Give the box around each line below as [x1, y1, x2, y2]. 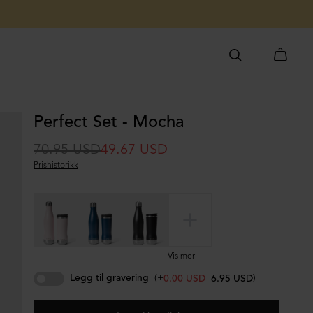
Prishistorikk [34, 161, 78, 170]
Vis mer [168, 252, 195, 261]
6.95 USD [211, 273, 253, 284]
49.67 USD [101, 143, 168, 157]
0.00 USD [163, 273, 205, 284]
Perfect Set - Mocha [34, 115, 184, 131]
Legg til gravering [70, 273, 149, 283]
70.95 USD [34, 143, 101, 157]
